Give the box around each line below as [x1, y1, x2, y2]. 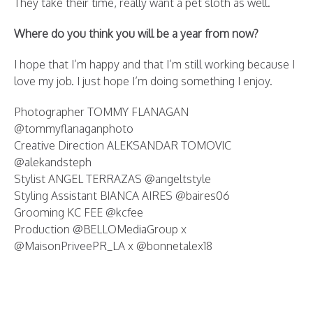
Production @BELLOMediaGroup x [14, 222, 187, 236]
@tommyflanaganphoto [14, 122, 133, 136]
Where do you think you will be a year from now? [14, 27, 259, 41]
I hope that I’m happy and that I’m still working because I [14, 57, 295, 71]
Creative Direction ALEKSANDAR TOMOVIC [14, 138, 231, 152]
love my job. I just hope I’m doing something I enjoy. [14, 74, 272, 88]
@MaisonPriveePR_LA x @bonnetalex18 [14, 239, 212, 253]
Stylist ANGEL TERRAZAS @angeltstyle [14, 172, 211, 186]
